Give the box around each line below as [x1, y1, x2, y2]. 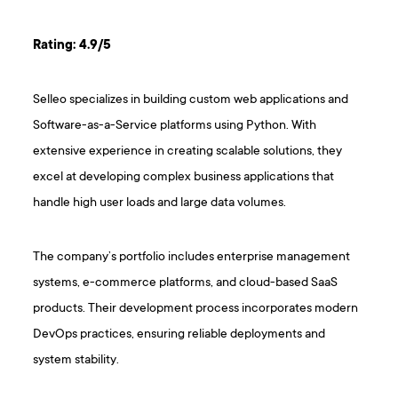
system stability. [33, 353, 120, 369]
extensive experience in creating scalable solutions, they [33, 144, 343, 160]
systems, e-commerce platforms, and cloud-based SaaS [33, 275, 338, 291]
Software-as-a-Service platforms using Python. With [33, 118, 317, 134]
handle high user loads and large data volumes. [33, 195, 287, 211]
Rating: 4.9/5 [33, 38, 112, 54]
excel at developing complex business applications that [33, 170, 335, 186]
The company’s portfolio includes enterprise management [33, 250, 351, 266]
